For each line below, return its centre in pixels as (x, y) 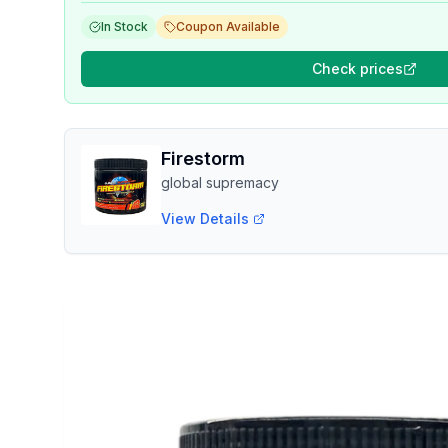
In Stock (124, 26)
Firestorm (203, 158)
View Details (205, 218)
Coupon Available (228, 26)
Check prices (357, 68)
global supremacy (220, 182)
